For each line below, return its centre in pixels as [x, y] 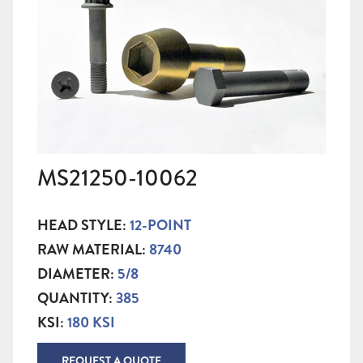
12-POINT [160, 226]
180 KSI [91, 323]
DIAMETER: [77, 274]
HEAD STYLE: [83, 226]
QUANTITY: [77, 299]
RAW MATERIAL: [93, 250]
